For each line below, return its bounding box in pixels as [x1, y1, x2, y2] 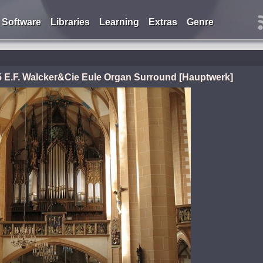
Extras [148, 17, 177, 27]
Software [1, 17, 41, 27]
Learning [99, 17, 139, 27]
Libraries [50, 17, 90, 27]
